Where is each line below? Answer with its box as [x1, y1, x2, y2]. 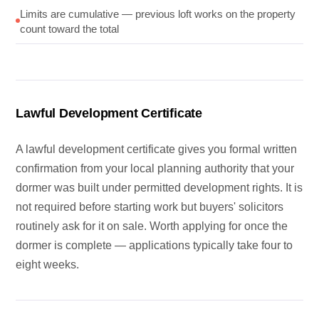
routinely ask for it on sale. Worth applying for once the [16, 220, 288, 233]
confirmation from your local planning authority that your [16, 162, 295, 175]
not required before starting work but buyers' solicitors [16, 201, 284, 214]
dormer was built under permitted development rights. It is [16, 182, 303, 194]
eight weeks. [16, 258, 80, 271]
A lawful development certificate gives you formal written [16, 143, 298, 156]
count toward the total [20, 23, 120, 36]
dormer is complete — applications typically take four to [16, 239, 293, 252]
